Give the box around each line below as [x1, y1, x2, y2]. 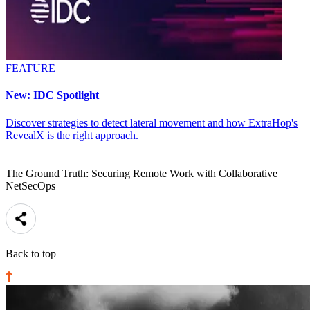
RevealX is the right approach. [6, 129, 138, 141]
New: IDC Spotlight [6, 89, 99, 102]
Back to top [6, 247, 56, 259]
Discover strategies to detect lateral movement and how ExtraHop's [6, 116, 298, 129]
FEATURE [6, 62, 55, 75]
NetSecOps [6, 179, 55, 192]
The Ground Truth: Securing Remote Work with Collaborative [6, 167, 277, 179]
